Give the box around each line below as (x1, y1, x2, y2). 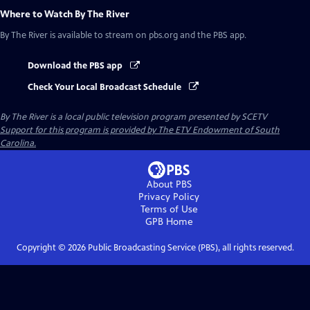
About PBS (146, 178, 192, 190)
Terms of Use (140, 203, 198, 215)
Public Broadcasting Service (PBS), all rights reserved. (85, 241, 294, 253)
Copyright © (16, 241, 68, 253)
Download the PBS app (28, 60, 125, 72)
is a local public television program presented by (48, 111, 241, 122)
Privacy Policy (138, 190, 199, 203)
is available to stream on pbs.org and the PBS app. (48, 30, 246, 42)
